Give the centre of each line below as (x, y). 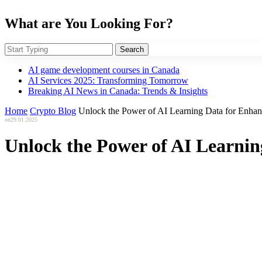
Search (132, 49)
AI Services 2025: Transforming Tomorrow (108, 80)
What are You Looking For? (89, 23)
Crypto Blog (53, 111)
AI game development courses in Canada (104, 70)
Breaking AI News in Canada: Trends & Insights (118, 91)
